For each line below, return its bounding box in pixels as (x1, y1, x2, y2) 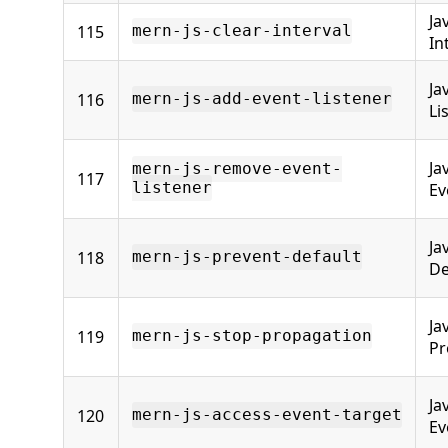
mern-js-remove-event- (132, 159, 342, 179)
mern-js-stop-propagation (132, 326, 372, 346)
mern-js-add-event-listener (132, 89, 392, 109)
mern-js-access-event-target (132, 405, 402, 425)
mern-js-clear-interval (132, 21, 352, 41)
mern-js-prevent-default (132, 247, 362, 267)
